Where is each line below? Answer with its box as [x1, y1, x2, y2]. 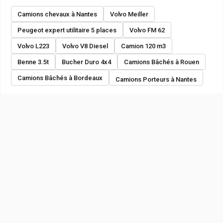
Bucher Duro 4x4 [62, 58, 111, 66]
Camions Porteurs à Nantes [115, 75, 197, 83]
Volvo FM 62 [129, 26, 165, 34]
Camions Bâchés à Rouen [124, 58, 199, 66]
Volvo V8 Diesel [62, 42, 108, 50]
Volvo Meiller [110, 10, 148, 18]
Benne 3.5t [17, 58, 49, 66]
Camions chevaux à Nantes [17, 10, 97, 18]
